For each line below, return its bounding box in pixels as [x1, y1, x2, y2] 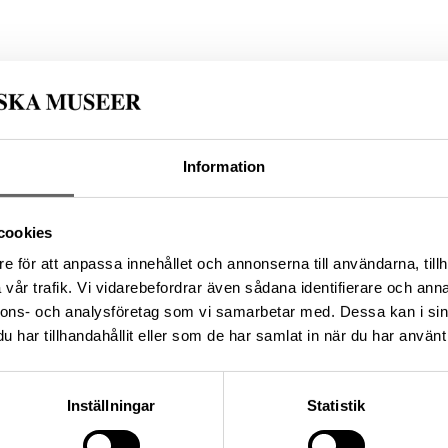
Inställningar [66, 397, 156, 415]
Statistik [307, 397, 365, 415]
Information [182, 158, 266, 176]
